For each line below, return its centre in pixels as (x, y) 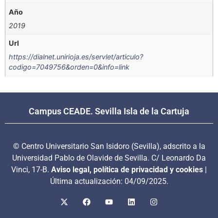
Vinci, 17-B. (31, 169)
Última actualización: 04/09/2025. (109, 181)
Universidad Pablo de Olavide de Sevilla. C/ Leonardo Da (109, 158)
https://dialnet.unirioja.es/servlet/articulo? (76, 57)
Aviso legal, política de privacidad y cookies (127, 169)
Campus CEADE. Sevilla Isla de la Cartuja (109, 111)
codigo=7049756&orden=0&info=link (69, 67)
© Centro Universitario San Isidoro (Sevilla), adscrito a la (109, 146)
